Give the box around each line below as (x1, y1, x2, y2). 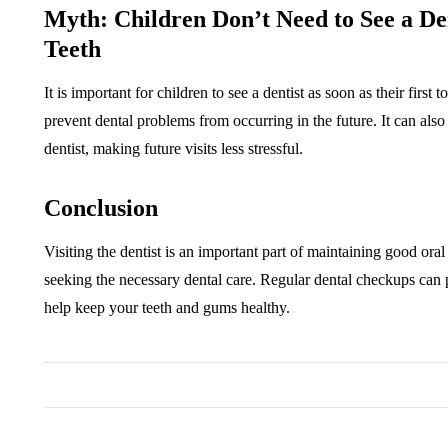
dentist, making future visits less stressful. (44, 140, 303, 157)
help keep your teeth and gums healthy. (44, 299, 290, 316)
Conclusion (44, 195, 158, 221)
